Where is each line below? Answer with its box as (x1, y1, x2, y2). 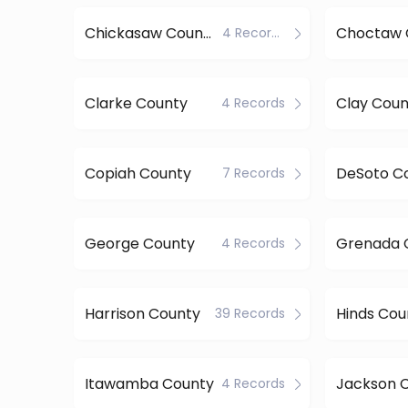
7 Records (221, 164, 285, 182)
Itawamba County (84, 372, 214, 394)
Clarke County (84, 92, 188, 114)
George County (84, 232, 195, 254)
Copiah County (84, 162, 191, 184)
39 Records (214, 304, 285, 322)
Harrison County (84, 302, 200, 324)
